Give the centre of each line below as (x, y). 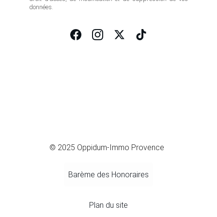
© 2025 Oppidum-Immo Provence (107, 147)
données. (41, 7)
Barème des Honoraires (108, 174)
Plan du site (108, 205)
